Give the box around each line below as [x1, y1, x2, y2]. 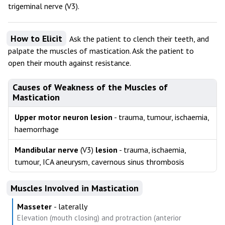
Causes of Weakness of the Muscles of [13, 81, 168, 93]
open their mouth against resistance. [8, 58, 131, 68]
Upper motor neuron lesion [15, 112, 113, 122]
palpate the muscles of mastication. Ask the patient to [8, 46, 194, 56]
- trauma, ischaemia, [118, 145, 186, 155]
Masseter [17, 201, 54, 211]
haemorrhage [15, 124, 59, 134]
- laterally [54, 201, 87, 211]
